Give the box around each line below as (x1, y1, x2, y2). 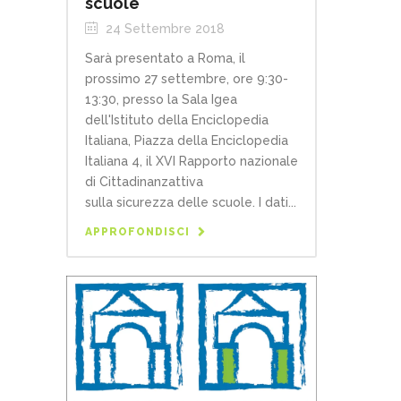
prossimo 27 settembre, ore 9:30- (85, 72, 288, 87)
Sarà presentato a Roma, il (85, 51, 245, 66)
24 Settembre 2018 (102, 21, 225, 37)
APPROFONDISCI (85, 226, 190, 239)
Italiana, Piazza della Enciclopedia (85, 133, 288, 149)
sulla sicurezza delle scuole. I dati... (85, 195, 296, 210)
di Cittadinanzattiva (85, 175, 203, 190)
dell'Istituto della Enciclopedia (85, 113, 269, 128)
